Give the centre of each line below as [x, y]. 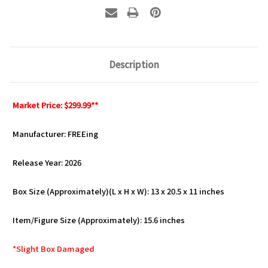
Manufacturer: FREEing [55, 133]
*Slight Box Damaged [54, 248]
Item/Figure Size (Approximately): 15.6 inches [99, 220]
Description [134, 64]
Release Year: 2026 [47, 162]
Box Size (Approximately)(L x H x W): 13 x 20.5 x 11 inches [118, 191]
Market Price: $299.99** [55, 105]
